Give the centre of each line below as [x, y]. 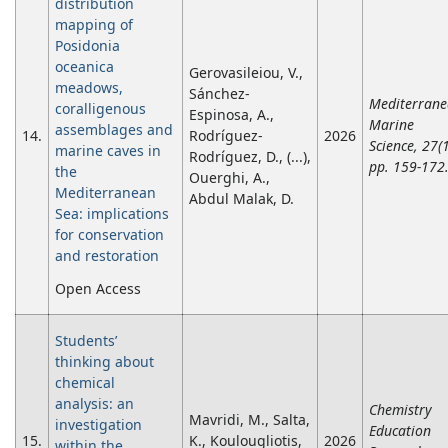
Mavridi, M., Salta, [249, 420]
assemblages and [114, 130]
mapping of [94, 25]
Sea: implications [112, 214]
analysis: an [94, 404]
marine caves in [108, 151]
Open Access [98, 289]
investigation [98, 425]
